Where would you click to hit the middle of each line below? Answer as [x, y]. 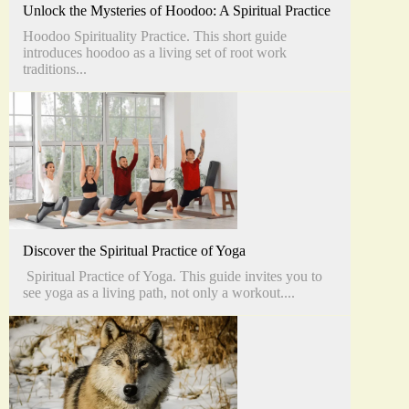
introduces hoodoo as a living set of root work [155, 52]
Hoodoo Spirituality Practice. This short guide [155, 36]
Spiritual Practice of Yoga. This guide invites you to [173, 276]
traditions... [55, 68]
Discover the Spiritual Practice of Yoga [134, 250]
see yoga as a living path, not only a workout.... [159, 292]
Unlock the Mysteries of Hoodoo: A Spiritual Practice [177, 10]
